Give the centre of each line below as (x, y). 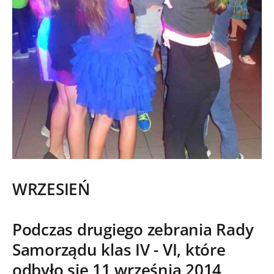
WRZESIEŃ (51, 189)
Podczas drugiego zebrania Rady (133, 229)
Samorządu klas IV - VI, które (119, 250)
